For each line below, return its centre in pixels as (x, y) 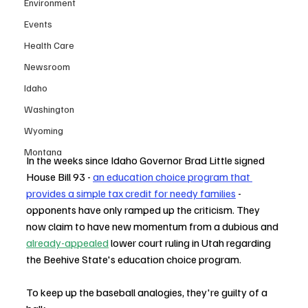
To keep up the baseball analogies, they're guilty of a (148, 292)
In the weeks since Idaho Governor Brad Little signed (146, 160)
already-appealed (67, 242)
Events (38, 24)
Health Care (49, 45)
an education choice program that (173, 176)
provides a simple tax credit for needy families (131, 193)
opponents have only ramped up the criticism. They (144, 209)
